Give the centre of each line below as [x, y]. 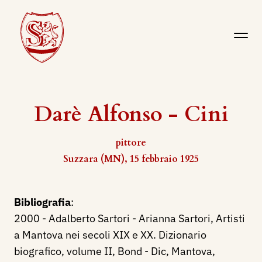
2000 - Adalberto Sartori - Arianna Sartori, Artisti [130, 218]
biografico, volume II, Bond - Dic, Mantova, [115, 251]
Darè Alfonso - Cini [131, 114]
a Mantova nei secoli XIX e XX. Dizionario [110, 235]
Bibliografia [42, 202]
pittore [131, 143]
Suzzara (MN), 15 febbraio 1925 [131, 159]
